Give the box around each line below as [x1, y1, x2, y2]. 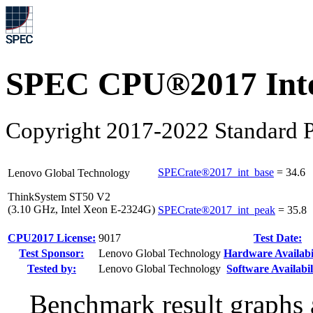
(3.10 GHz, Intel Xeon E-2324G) [8, 203, 155, 216]
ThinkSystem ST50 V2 [8, 191, 110, 203]
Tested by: [27, 263, 76, 275]
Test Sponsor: [19, 247, 85, 260]
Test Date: [254, 232, 302, 245]
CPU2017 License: [8, 232, 96, 245]
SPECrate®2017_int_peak [158, 204, 275, 217]
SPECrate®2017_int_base [158, 166, 274, 179]
